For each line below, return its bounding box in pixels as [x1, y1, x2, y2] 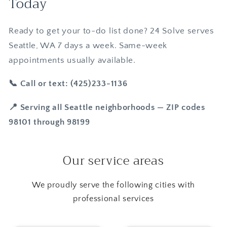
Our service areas [63, 149, 164, 171]
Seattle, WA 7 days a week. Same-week [9, 41, 168, 51]
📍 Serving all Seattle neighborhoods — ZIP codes [9, 102, 205, 112]
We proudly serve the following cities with [32, 180, 195, 190]
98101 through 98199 [9, 117, 90, 127]
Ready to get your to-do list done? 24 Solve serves [9, 26, 214, 36]
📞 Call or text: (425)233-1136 [9, 79, 128, 89]
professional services [73, 194, 154, 203]
